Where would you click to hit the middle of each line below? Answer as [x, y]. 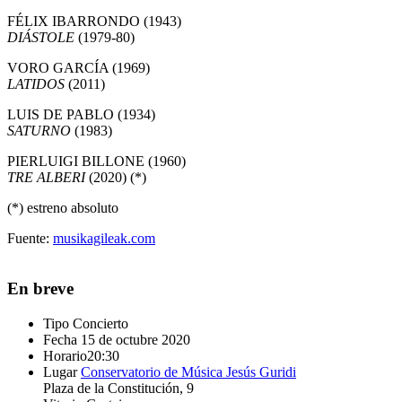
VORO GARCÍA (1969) [79, 67]
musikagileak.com [104, 238]
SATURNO [39, 130]
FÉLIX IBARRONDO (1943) [94, 21]
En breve [40, 289]
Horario [65, 356]
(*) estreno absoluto [63, 207]
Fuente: [30, 238]
